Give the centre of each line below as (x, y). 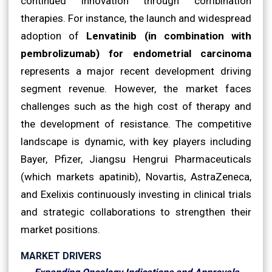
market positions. (60, 229)
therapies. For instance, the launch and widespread (136, 18)
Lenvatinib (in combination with (169, 36)
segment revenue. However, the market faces (136, 88)
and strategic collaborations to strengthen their (136, 212)
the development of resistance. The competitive (136, 124)
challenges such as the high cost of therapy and (136, 106)
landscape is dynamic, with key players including (136, 141)
